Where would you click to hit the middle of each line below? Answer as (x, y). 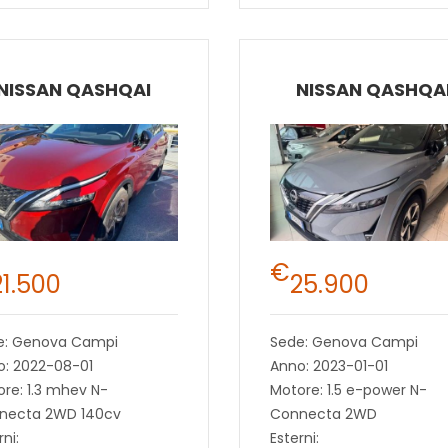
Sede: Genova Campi (343, 341)
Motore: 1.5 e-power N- (348, 389)
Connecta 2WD (323, 413)
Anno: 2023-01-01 (328, 365)
